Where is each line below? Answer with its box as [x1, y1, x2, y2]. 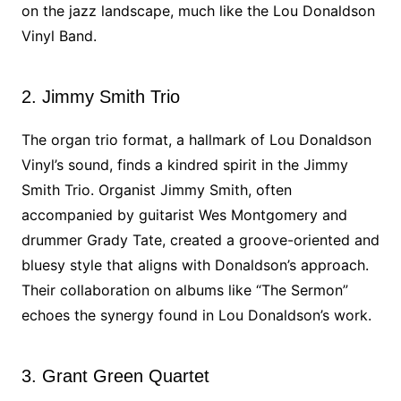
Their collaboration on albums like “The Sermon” [21, 281, 348, 299]
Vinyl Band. [21, 27, 97, 45]
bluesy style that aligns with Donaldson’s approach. [21, 256, 369, 274]
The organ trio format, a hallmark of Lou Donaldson [21, 131, 371, 149]
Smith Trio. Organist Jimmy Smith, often [21, 181, 292, 199]
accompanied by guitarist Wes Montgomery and [21, 206, 347, 224]
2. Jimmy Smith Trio [21, 87, 180, 107]
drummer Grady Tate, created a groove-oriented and [21, 231, 380, 249]
